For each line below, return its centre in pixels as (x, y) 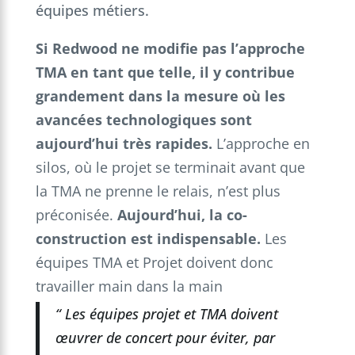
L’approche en (261, 143)
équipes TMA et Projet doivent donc (154, 262)
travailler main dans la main (129, 286)
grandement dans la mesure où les (160, 95)
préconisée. (76, 214)
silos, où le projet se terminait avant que (170, 167)
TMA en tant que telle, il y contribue (165, 72)
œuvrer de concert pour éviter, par (165, 337)
